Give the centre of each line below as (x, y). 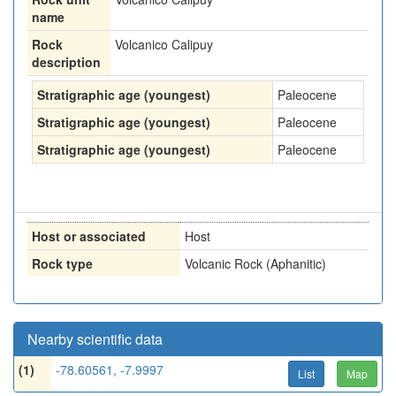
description (66, 62)
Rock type (62, 263)
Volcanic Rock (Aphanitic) (255, 263)
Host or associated (89, 236)
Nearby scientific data (95, 339)
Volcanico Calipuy (164, 44)
